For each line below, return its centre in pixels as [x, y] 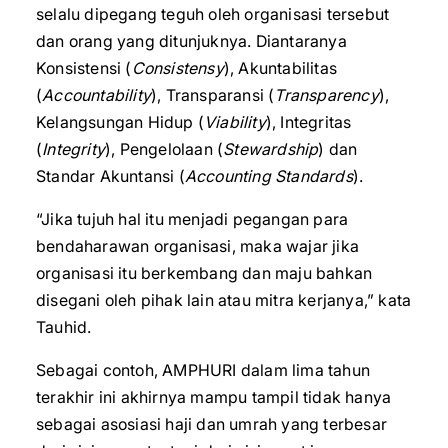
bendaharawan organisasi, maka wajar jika [198, 246]
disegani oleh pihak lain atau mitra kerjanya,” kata [224, 300]
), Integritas [308, 122]
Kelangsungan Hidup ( [120, 122]
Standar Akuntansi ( [110, 176]
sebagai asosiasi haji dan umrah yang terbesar [212, 424]
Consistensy [177, 68]
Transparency [326, 95]
